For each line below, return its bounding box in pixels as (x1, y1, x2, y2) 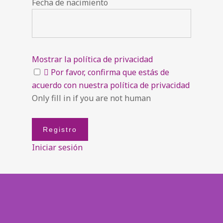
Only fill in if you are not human (32, 93, 151, 104)
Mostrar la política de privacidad (32, 54, 153, 65)
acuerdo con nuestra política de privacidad (32, 80, 190, 91)
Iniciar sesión (32, 142, 83, 153)
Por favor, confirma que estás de (51, 67, 169, 78)
